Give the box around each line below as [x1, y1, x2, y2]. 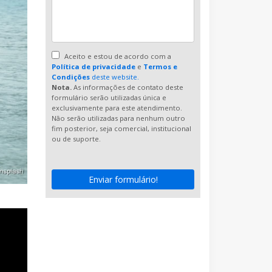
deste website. [90, 72, 140, 81]
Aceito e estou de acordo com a [63, 51, 172, 61]
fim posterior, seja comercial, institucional [52, 123, 192, 133]
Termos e [143, 61, 178, 71]
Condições [52, 72, 90, 81]
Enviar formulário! [88, 174, 158, 186]
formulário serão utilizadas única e [52, 92, 167, 102]
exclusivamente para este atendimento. [52, 103, 183, 112]
